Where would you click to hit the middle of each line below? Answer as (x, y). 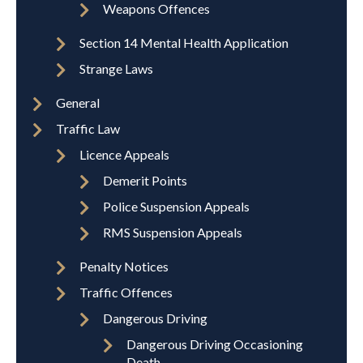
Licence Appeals (124, 155)
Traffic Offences (126, 293)
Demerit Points (145, 181)
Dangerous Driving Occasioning (215, 344)
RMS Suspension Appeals (173, 233)
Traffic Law (88, 129)
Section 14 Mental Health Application (184, 43)
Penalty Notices (124, 267)
